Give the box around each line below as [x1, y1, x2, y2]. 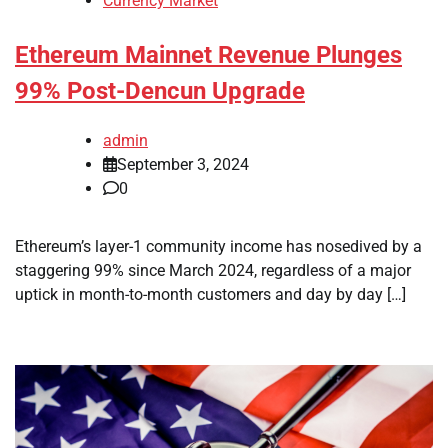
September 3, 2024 [117, 154, 249, 174]
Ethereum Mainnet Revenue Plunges [15, 41, 402, 70]
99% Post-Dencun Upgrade [15, 77, 305, 106]
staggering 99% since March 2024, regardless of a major [15, 260, 411, 280]
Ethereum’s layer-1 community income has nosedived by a [15, 236, 422, 256]
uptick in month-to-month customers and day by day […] [15, 284, 406, 304]
